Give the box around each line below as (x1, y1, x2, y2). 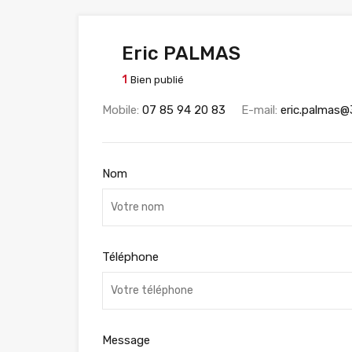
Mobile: (102, 102, 142, 117)
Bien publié (130, 73, 184, 86)
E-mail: (241, 102, 280, 117)
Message (102, 332, 150, 347)
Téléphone (102, 249, 159, 264)
